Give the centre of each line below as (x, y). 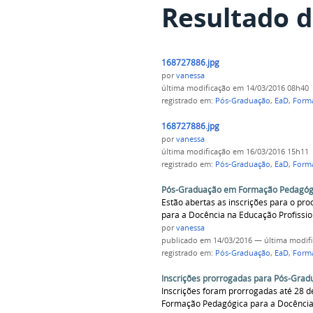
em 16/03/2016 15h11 (269, 152)
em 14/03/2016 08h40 (269, 88)
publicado (179, 240)
